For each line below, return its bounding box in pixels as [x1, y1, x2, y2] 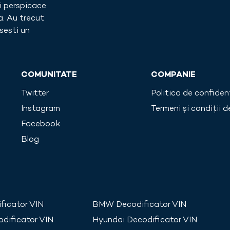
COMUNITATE [21, 70, 77, 81]
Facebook [21, 120, 60, 130]
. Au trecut [3, 14, 44, 24]
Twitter [21, 89, 49, 99]
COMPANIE [151, 70, 196, 81]
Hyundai [92, 216, 125, 226]
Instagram [21, 104, 60, 114]
